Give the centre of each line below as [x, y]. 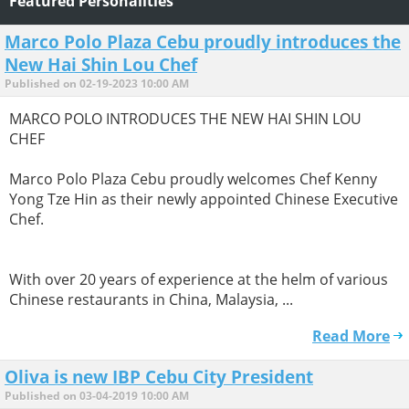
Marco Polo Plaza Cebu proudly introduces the [203, 41]
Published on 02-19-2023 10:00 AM [97, 83]
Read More [351, 336]
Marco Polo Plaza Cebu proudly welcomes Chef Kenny [193, 178]
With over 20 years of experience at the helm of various [199, 279]
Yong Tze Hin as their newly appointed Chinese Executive [204, 199]
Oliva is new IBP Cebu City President [159, 376]
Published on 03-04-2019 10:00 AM [97, 395]
